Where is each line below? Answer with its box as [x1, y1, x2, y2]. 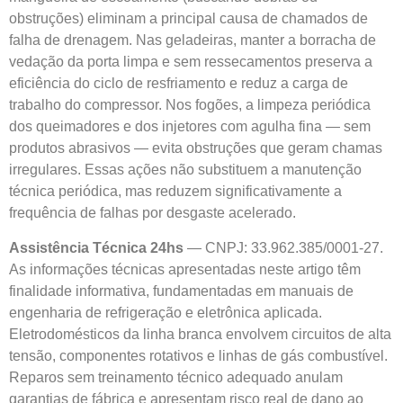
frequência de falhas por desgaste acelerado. [9, 205, 296, 221]
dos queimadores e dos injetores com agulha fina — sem [9, 119, 371, 135]
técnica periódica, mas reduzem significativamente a [9, 184, 342, 200]
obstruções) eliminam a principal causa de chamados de [9, 11, 368, 27]
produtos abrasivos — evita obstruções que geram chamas [9, 140, 382, 157]
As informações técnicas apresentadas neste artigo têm [9, 261, 361, 277]
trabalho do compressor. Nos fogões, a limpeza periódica [9, 97, 371, 113]
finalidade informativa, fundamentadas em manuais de [9, 282, 354, 299]
